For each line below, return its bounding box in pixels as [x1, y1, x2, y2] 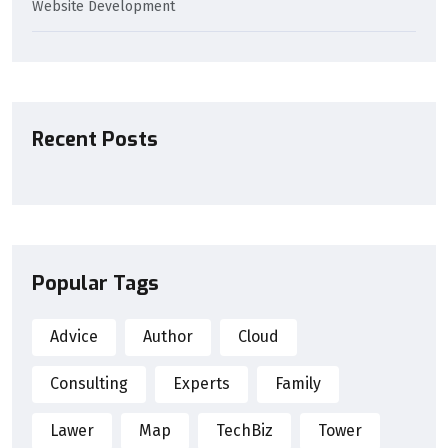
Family [275, 374, 321, 394]
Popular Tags [32, 269, 159, 297]
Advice [50, 327, 98, 347]
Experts [173, 374, 230, 394]
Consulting [50, 374, 128, 394]
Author [143, 327, 193, 347]
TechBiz [216, 421, 273, 441]
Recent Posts [32, 126, 158, 154]
